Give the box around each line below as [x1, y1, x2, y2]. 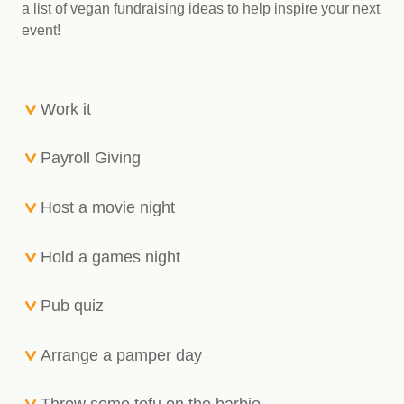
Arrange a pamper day [35, 345, 202, 364]
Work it [35, 99, 91, 118]
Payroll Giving [35, 149, 141, 168]
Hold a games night [35, 247, 180, 266]
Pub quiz [35, 297, 104, 316]
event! [22, 23, 60, 38]
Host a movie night [35, 197, 175, 216]
